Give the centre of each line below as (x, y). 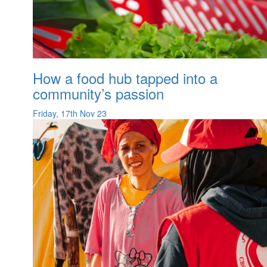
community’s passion (98, 94)
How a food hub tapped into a (125, 78)
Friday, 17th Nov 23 (70, 114)
